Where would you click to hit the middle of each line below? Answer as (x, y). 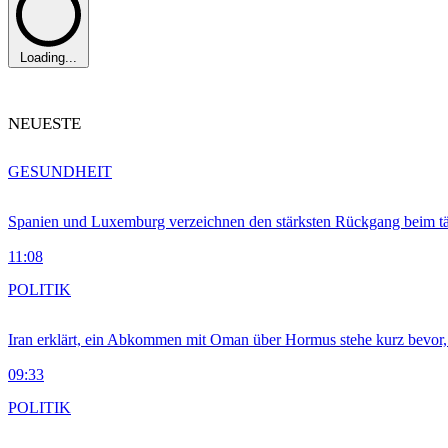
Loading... (48, 58)
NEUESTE (44, 124)
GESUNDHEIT (60, 172)
